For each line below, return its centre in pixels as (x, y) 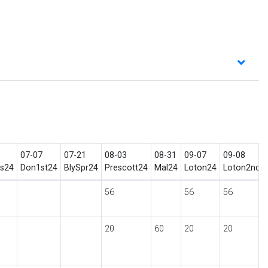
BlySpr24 (81, 168)
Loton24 (200, 168)
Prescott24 (126, 168)
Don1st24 (39, 168)
